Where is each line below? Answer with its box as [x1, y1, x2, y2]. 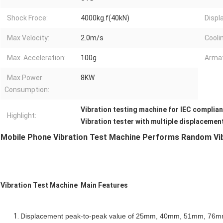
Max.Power [7, 74, 42, 82]
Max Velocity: [7, 34, 49, 42]
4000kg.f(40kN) [81, 14, 129, 22]
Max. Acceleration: [7, 54, 66, 62]
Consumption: [4, 86, 49, 94]
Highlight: [7, 111, 36, 120]
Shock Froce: [7, 14, 48, 22]
